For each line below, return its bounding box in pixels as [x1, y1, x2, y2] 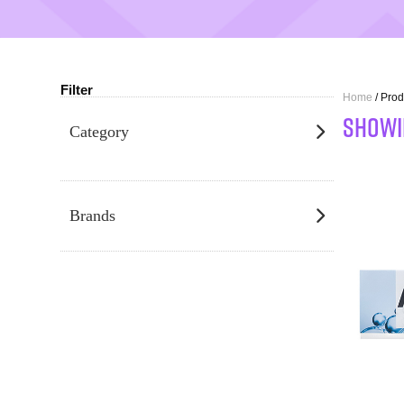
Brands [69, 207, 116, 225]
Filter [60, 82, 94, 97]
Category [69, 123, 130, 141]
